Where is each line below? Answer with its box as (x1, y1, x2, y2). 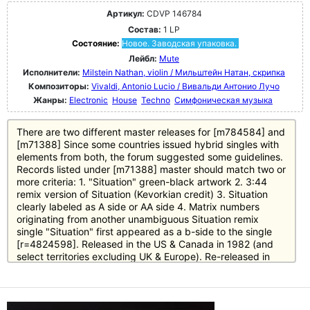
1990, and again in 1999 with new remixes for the (17, 263, 241, 275)
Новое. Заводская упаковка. (121, 38, 237, 48)
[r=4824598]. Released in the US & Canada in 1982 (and (17, 238, 273, 250)
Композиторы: (28, 81, 91, 91)
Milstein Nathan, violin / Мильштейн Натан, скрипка (82, 67, 285, 77)
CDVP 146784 (144, 8, 202, 19)
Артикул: (106, 8, 145, 19)
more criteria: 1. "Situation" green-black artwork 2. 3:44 (17, 176, 267, 188)
